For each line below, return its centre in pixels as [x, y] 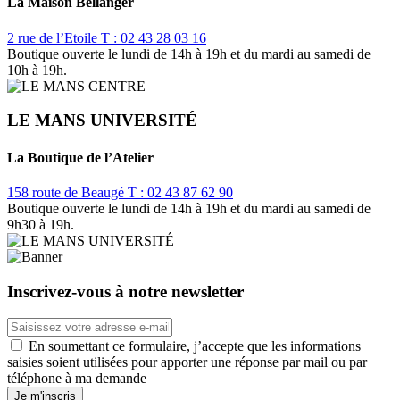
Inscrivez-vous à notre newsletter [125, 291]
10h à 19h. [37, 70]
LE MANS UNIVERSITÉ [102, 121]
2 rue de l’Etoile [54, 37]
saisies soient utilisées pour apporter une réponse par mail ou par [187, 362]
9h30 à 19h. [41, 224]
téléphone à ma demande [77, 379]
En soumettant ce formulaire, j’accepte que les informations [195, 346]
